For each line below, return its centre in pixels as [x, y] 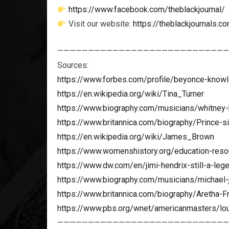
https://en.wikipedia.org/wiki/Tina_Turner [131, 94]
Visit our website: [100, 24]
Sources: [73, 65]
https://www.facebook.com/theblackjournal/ [147, 9]
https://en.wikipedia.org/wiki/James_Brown [136, 137]
